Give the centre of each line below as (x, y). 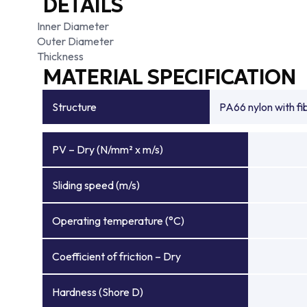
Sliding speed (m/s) (96, 185)
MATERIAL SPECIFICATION (169, 77)
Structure (74, 107)
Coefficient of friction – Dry (116, 256)
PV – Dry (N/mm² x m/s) (108, 149)
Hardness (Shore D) (98, 292)
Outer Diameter (75, 41)
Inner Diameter (73, 26)
